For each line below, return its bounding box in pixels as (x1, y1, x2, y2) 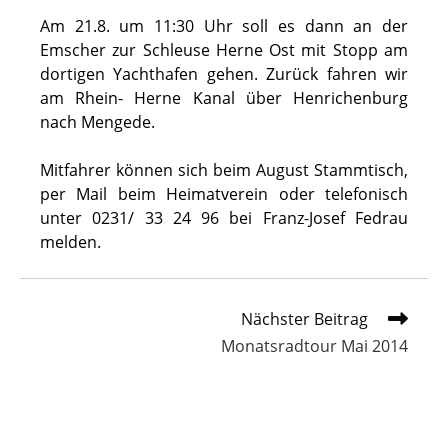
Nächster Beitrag (241, 308, 368, 331)
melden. (40, 231, 101, 254)
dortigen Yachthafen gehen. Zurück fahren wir (40, 63, 408, 86)
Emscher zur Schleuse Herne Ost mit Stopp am (40, 39, 408, 62)
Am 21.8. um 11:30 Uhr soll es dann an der (40, 15, 408, 38)
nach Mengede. (40, 111, 155, 134)
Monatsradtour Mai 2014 (221, 335, 408, 358)
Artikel (39, 327, 82, 347)
